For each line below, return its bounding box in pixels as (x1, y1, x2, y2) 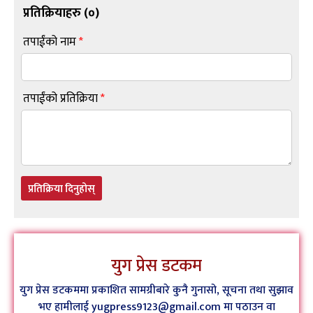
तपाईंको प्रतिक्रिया (23, 88, 101, 108)
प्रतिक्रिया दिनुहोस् (28, 180, 95, 198)
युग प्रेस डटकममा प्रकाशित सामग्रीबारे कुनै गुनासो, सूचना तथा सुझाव (20, 280, 293, 300)
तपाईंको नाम (23, 31, 79, 52)
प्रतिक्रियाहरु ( (23, 2, 88, 24)
